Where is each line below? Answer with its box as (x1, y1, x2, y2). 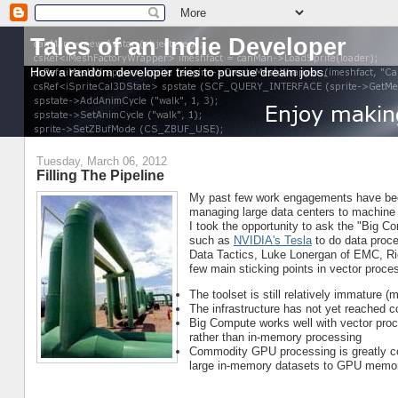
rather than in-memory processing (188, 330, 362, 345)
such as (188, 234, 234, 248)
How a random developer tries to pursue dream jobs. (29, 65, 327, 79)
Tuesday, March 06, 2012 (36, 154, 167, 168)
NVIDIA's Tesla (233, 234, 312, 248)
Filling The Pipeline (36, 166, 164, 183)
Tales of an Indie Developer (29, 33, 346, 60)
